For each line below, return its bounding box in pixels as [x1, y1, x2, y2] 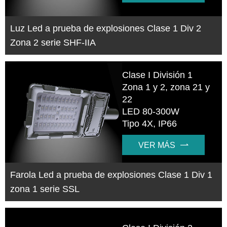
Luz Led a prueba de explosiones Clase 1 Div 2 [10, 23, 201, 34]
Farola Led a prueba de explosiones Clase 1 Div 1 [10, 170, 212, 180]
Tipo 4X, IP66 [122, 119, 177, 129]
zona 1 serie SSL [10, 184, 80, 195]
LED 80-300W [122, 106, 180, 117]
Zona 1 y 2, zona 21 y [122, 82, 210, 93]
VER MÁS [138, 141, 176, 150]
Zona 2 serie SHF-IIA [10, 37, 96, 48]
